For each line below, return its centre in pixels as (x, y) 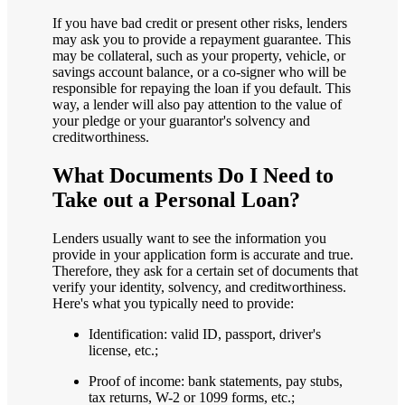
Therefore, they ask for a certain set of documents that (205, 271)
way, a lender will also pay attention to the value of (197, 105)
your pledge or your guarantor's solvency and (181, 121)
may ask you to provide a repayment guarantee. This (202, 40)
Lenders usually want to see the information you (189, 239)
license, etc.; (123, 351)
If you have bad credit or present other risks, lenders (200, 24)
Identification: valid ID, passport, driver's (205, 334)
